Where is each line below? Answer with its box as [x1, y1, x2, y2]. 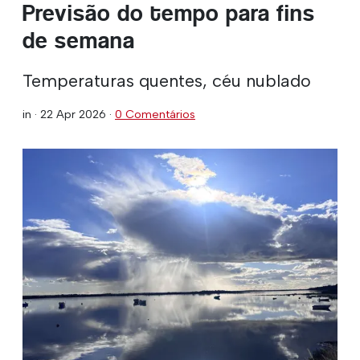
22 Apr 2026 [40, 106, 106, 121]
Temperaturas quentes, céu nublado [22, 69, 311, 91]
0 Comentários [115, 106, 195, 121]
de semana [22, 27, 135, 54]
